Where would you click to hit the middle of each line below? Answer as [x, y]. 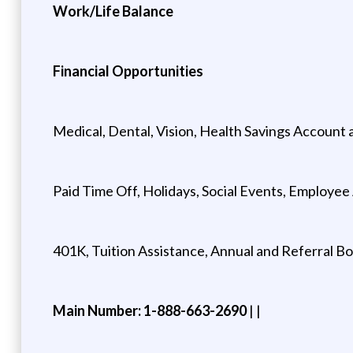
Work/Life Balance [113, 11]
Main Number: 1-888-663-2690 [149, 310]
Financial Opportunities [128, 71]
